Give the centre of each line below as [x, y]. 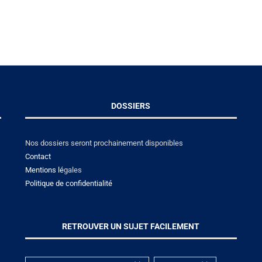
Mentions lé [44, 170]
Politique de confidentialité [68, 183]
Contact [38, 156]
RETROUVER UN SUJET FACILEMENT [131, 226]
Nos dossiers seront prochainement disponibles [104, 143]
